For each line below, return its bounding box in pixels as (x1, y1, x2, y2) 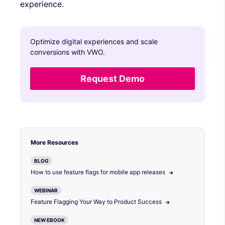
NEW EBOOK (34, 216, 65, 223)
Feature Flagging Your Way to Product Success (31, 197, 163, 205)
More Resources (31, 138, 78, 146)
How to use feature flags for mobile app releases (31, 168, 167, 176)
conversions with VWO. (30, 47, 105, 56)
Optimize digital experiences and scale (30, 37, 158, 46)
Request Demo (80, 73, 145, 84)
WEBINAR (34, 187, 58, 193)
